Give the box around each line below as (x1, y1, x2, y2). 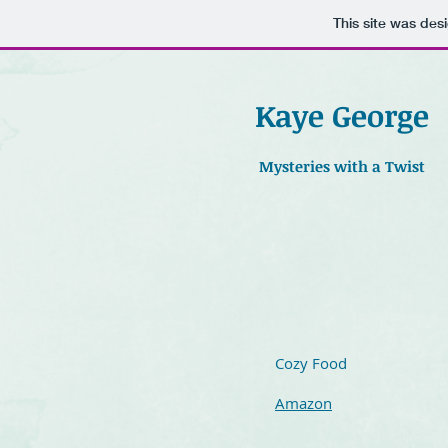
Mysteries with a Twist (259, 156, 425, 176)
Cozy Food (275, 353, 347, 373)
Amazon (275, 393, 332, 413)
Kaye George (255, 95, 429, 136)
